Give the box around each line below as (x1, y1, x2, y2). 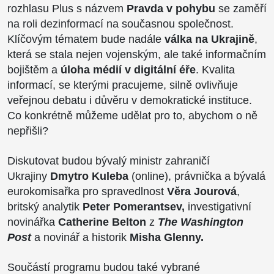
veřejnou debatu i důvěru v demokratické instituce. (7, 94, 252, 106)
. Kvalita (196, 63, 235, 76)
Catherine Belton (55, 215, 149, 228)
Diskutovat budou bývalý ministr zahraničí (7, 154, 210, 167)
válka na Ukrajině (165, 32, 254, 45)
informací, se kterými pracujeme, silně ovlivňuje (7, 78, 238, 91)
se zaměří (215, 2, 267, 15)
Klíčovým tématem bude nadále (7, 32, 165, 45)
